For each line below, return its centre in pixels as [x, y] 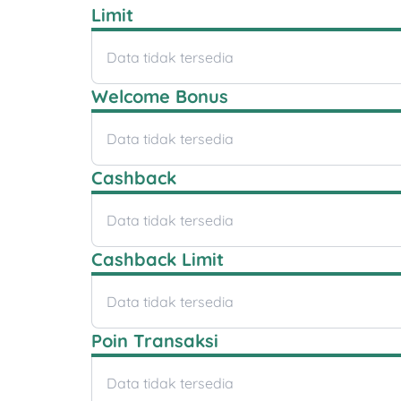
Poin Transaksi [155, 341]
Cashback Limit [158, 260]
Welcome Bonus [160, 97]
